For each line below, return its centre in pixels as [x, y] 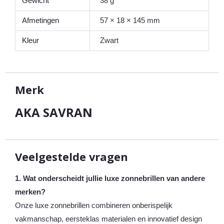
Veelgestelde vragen [71, 157]
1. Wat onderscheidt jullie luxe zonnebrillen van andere [110, 178]
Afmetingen [41, 21]
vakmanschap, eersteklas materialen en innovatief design [108, 219]
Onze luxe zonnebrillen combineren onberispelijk [94, 205]
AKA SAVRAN [54, 112]
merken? [30, 192]
